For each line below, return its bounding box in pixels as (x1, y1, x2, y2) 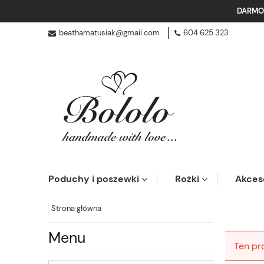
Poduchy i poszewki (48, 173, 139, 186)
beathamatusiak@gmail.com (59, 28, 160, 38)
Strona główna (51, 203, 101, 214)
